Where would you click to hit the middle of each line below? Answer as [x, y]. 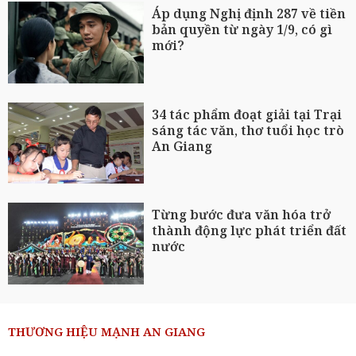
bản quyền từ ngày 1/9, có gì [242, 30]
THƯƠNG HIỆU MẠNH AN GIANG [106, 332]
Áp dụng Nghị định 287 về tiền [249, 14]
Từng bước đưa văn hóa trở [242, 215]
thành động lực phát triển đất [250, 231]
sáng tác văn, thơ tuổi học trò [248, 130]
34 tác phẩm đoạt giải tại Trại [247, 114]
